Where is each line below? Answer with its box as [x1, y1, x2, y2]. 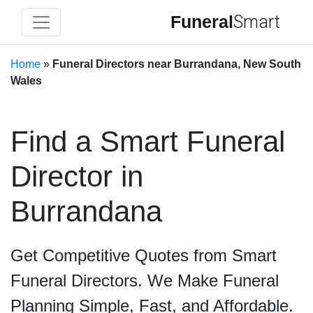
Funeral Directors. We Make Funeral [10, 271, 279, 290]
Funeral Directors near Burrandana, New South [52, 58, 301, 70]
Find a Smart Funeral [10, 125, 285, 158]
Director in [10, 160, 143, 193]
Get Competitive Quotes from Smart [10, 246, 277, 265]
